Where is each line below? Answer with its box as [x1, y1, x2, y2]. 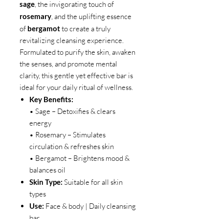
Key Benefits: [29, 95, 73, 104]
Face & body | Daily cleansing [44, 201, 136, 211]
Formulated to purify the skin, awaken [20, 47, 135, 57]
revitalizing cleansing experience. [20, 36, 124, 45]
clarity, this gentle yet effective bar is [20, 71, 133, 80]
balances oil [29, 165, 66, 175]
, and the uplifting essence [51, 12, 131, 21]
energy [29, 118, 51, 128]
